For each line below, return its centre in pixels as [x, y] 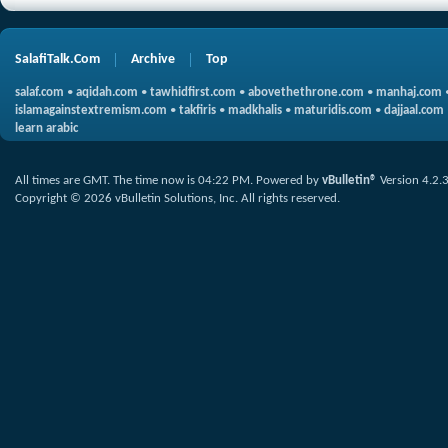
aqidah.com [107, 92]
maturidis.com [333, 110]
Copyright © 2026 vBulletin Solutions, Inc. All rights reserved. [177, 198]
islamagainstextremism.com [91, 110]
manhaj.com [409, 92]
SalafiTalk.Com [57, 59]
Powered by [289, 180]
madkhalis [255, 110]
